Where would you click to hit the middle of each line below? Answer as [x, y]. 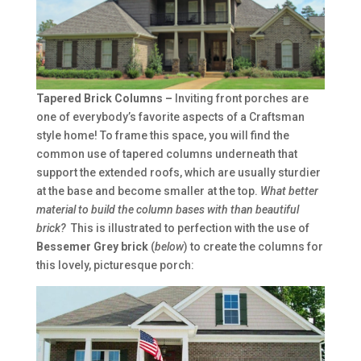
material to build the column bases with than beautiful [167, 210]
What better [289, 191]
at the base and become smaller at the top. [148, 191]
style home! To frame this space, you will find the [162, 136]
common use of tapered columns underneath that [166, 154]
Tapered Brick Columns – [105, 99]
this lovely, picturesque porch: [116, 266]
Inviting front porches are [241, 99]
